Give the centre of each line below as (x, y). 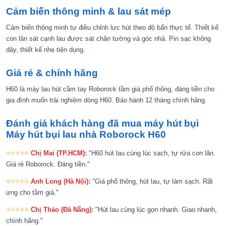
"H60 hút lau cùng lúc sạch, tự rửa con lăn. (152, 153)
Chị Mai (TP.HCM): (59, 153)
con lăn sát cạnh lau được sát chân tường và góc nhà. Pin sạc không (108, 38)
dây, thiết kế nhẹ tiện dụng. (46, 49)
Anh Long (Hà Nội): (61, 182)
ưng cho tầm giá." (32, 193)
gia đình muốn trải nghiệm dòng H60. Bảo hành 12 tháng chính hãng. (106, 100)
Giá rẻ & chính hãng (52, 73)
